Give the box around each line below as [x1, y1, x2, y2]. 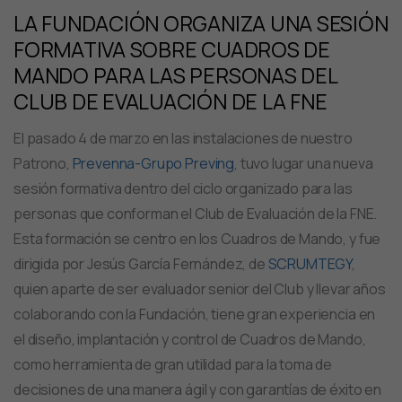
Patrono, [13, 153, 73, 174]
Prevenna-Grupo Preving [72, 153, 235, 174]
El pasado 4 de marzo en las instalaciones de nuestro [13, 128, 353, 149]
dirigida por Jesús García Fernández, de [13, 254, 268, 275]
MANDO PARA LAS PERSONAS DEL [13, 61, 337, 91]
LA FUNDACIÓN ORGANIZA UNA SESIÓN [13, 9, 389, 39]
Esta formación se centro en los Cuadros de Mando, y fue [13, 229, 381, 249]
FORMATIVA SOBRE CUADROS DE [13, 35, 330, 65]
